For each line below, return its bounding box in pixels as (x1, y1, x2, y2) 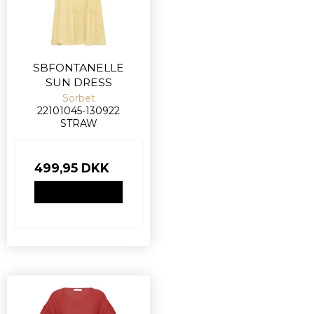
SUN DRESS (45, 75, 112, 89)
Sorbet (62, 91, 95, 104)
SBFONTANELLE (33, 60, 124, 74)
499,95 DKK (34, 160, 109, 175)
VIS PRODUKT (48, 186, 109, 197)
